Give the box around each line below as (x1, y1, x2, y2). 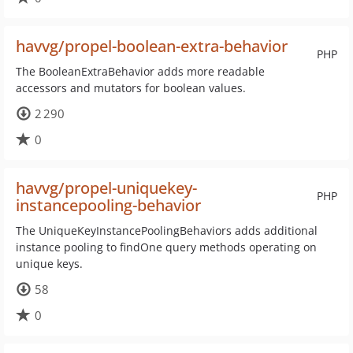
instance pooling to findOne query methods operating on (16, 240, 317, 255)
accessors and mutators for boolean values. (16, 80, 246, 95)
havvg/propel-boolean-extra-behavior (16, 35, 288, 57)
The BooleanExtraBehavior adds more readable (16, 64, 265, 79)
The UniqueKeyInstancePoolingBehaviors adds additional (16, 223, 318, 238)
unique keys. (16, 256, 83, 271)
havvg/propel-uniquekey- (16, 177, 197, 199)
